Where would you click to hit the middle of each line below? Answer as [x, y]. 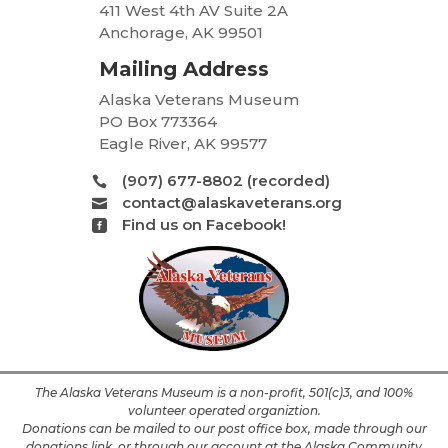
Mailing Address [184, 69]
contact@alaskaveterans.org [231, 203]
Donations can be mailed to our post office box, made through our [224, 429]
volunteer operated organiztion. [224, 411]
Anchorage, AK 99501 [181, 33]
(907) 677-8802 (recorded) [225, 181]
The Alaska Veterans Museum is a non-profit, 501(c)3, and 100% [224, 393]
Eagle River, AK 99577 [183, 144]
